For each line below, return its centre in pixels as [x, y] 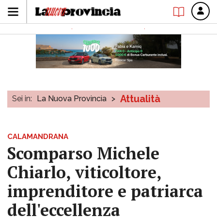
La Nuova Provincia [72, 99]
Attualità [140, 99]
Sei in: [22, 99]
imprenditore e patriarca [105, 191]
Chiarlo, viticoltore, [84, 172]
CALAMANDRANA [38, 137]
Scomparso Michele [83, 153]
